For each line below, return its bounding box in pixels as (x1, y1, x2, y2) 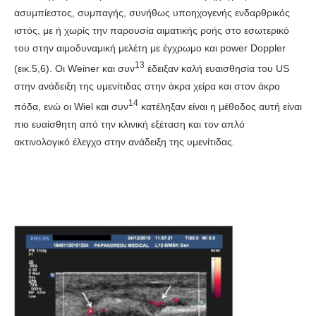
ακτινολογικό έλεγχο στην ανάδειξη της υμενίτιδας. (14, 135, 235, 147)
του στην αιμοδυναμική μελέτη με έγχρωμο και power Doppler (14, 42, 286, 54)
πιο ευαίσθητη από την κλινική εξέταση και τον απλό (14, 118, 245, 130)
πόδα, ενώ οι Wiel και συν (14, 100, 128, 112)
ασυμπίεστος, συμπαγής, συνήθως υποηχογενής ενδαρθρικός (14, 7, 290, 19)
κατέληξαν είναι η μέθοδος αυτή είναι (138, 100, 302, 112)
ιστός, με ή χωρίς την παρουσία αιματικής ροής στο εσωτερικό (14, 25, 289, 37)
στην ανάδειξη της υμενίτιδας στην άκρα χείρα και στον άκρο (14, 80, 280, 92)
